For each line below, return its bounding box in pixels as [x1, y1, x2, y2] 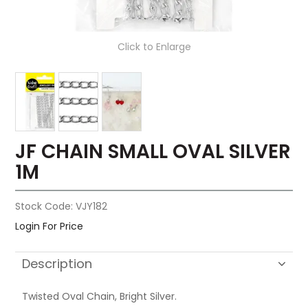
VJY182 [76, 199, 108, 214]
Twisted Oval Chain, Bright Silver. [22, 289, 177, 304]
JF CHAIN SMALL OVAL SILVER [15, 138, 291, 166]
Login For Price [15, 219, 84, 234]
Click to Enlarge [117, 40, 191, 54]
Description [22, 255, 93, 273]
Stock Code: [15, 199, 74, 214]
